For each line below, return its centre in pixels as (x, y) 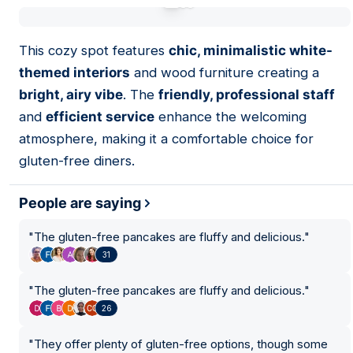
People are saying (80, 203)
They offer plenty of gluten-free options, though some (181, 344)
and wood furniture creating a (225, 72)
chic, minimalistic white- (251, 50)
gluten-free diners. (77, 161)
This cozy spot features (94, 50)
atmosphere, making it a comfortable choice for (166, 139)
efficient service (100, 117)
